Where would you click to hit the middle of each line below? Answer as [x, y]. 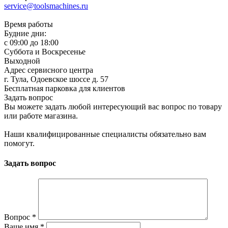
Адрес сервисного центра [49, 70]
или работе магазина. [41, 116]
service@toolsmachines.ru [46, 6]
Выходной [22, 61]
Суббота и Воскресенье [45, 51]
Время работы [28, 24]
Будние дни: [25, 33]
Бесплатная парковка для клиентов [65, 88]
